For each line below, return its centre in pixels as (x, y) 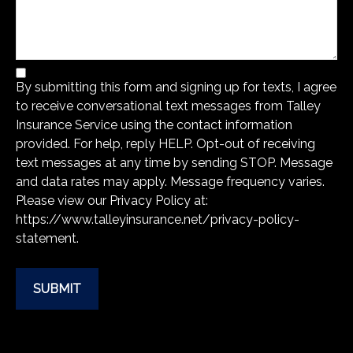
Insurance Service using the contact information (154, 125)
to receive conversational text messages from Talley (168, 106)
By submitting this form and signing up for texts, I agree (176, 87)
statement (46, 239)
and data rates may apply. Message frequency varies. (170, 182)
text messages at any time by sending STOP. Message (174, 163)
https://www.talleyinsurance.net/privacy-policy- (158, 220)
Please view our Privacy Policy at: (112, 201)
